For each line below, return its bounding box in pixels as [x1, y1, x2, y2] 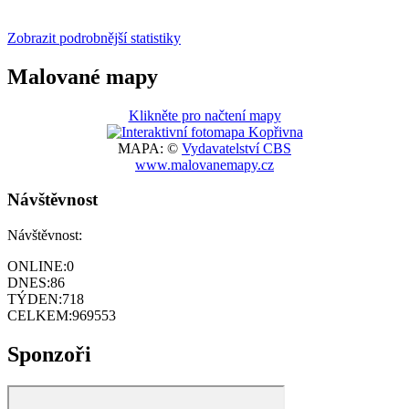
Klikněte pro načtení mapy [128, 107, 281, 123]
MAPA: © [118, 140, 182, 156]
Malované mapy [7, 64, 158, 89]
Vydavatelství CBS [182, 140, 291, 156]
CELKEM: [7, 308, 72, 324]
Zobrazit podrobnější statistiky [7, 29, 181, 46]
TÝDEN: [7, 291, 62, 308]
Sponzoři [7, 342, 91, 366]
